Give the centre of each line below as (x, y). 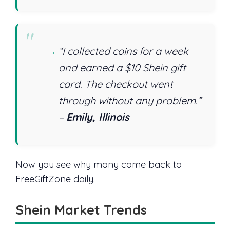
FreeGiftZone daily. (55, 179)
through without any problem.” (130, 101)
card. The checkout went (116, 84)
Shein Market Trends (81, 209)
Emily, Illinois (98, 117)
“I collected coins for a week (123, 51)
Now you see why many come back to (99, 164)
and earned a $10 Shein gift (122, 68)
